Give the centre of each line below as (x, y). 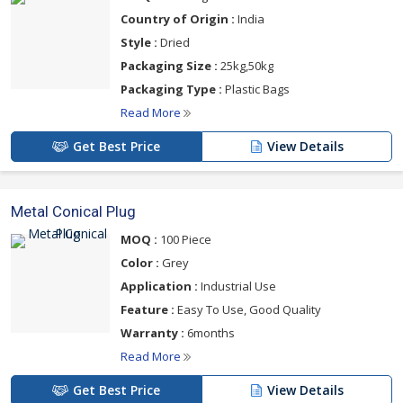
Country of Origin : (178, 19)
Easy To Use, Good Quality (248, 309)
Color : (140, 263)
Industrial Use (237, 286)
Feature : (148, 309)
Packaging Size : (169, 66)
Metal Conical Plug (73, 211)
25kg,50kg (246, 66)
